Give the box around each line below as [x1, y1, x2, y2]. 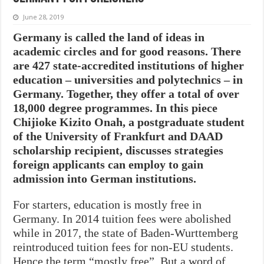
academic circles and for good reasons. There [13, 44, 242, 58]
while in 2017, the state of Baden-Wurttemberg [13, 226, 239, 239]
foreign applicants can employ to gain [13, 157, 204, 171]
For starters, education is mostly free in [13, 197, 202, 211]
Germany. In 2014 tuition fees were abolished [13, 212, 232, 225]
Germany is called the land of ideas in [13, 30, 205, 44]
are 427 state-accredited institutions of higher [13, 58, 245, 72]
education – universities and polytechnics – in [13, 72, 243, 86]
